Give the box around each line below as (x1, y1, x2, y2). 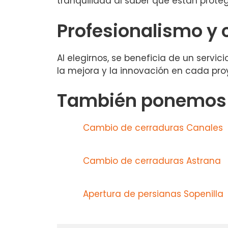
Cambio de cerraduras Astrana (83, 155, 221, 167)
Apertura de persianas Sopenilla (83, 188, 223, 201)
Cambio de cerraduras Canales (83, 122, 223, 134)
